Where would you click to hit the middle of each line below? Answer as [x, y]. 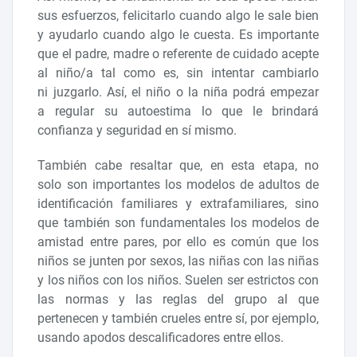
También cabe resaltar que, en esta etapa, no [178, 165]
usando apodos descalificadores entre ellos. [163, 337]
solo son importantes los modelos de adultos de [178, 184]
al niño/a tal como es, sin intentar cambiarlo [178, 73]
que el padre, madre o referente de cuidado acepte [178, 53]
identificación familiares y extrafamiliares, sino [178, 203]
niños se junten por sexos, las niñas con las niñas [178, 261]
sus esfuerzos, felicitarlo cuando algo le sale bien [178, 15]
